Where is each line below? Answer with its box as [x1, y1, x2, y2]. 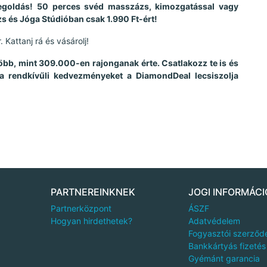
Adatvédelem [188, 215, 240, 226]
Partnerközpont [51, 203, 112, 213]
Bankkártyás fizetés [188, 240, 266, 251]
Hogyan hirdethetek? [51, 215, 133, 226]
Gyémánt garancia [188, 253, 260, 263]
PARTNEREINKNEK [51, 185, 136, 198]
